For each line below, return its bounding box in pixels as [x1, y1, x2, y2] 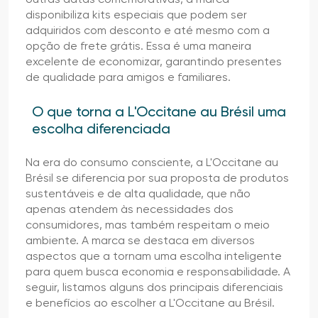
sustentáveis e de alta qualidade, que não [26, 186, 251, 200]
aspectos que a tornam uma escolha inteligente [26, 248, 282, 263]
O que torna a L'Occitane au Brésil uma [32, 102, 286, 120]
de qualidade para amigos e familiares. [26, 70, 231, 84]
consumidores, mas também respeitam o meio [26, 217, 270, 231]
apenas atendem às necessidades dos [26, 202, 234, 216]
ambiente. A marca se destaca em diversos [26, 233, 255, 247]
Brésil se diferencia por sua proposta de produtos [26, 170, 289, 185]
